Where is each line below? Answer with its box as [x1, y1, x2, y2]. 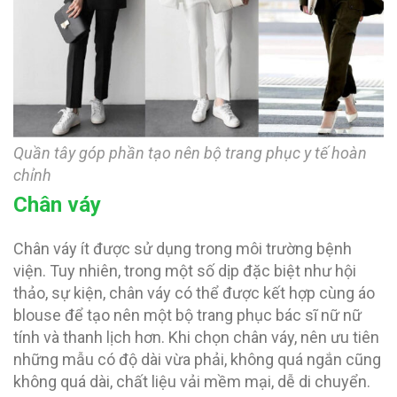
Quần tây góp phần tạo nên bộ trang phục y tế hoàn [13, 143, 367, 162]
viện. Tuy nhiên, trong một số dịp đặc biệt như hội [13, 261, 356, 280]
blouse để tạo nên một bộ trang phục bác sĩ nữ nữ [13, 305, 362, 324]
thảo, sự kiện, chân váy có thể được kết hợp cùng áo [13, 283, 375, 302]
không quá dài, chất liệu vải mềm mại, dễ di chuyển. [13, 371, 370, 391]
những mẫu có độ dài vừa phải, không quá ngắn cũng [13, 349, 381, 369]
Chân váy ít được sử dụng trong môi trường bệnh [13, 238, 352, 258]
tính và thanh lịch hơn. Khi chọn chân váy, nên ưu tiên [13, 327, 379, 346]
